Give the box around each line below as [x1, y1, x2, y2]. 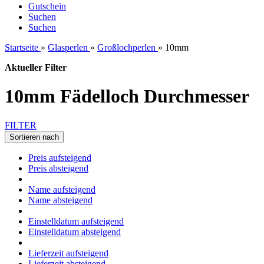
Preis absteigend [28, 163, 88, 173]
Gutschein [28, 1, 66, 11]
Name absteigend [28, 194, 93, 205]
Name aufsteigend [28, 184, 95, 194]
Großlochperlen [97, 42, 156, 52]
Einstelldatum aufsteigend [28, 216, 124, 226]
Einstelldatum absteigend [28, 226, 121, 237]
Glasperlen [48, 42, 88, 52]
